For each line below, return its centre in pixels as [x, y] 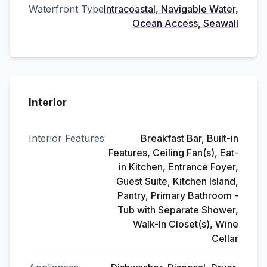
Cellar [225, 238]
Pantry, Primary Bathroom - [178, 195]
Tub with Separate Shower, [178, 210]
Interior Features [66, 138]
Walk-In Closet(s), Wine [186, 224]
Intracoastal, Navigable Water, [171, 9]
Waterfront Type [66, 9]
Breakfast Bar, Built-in [190, 138]
